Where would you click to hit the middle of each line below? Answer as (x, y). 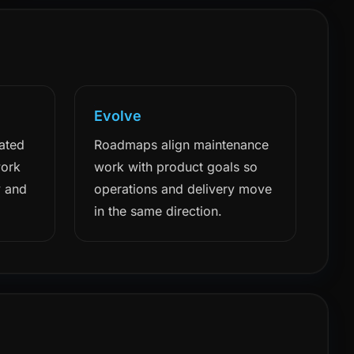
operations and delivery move (183, 189)
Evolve (117, 116)
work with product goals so (175, 167)
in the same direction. (158, 211)
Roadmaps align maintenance (181, 145)
